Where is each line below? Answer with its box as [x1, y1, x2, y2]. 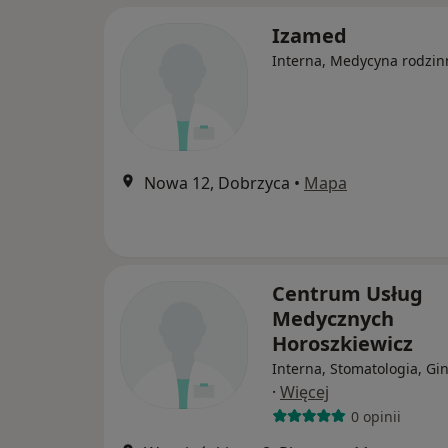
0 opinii [350, 406, 401, 426]
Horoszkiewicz [272, 330, 413, 358]
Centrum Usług [272, 280, 423, 308]
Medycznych [272, 305, 394, 333]
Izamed [272, 22, 347, 50]
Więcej [280, 381, 329, 404]
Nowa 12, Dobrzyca [144, 172, 290, 195]
